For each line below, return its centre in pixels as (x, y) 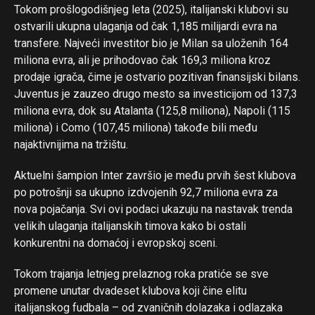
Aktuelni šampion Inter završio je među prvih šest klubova (155, 175)
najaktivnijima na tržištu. (71, 144)
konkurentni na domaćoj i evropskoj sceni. (116, 243)
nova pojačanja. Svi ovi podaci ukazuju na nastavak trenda (153, 209)
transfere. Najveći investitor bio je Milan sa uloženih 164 (151, 43)
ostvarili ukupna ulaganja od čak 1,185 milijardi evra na (146, 26)
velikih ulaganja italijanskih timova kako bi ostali (130, 226)
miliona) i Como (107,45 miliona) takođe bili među (136, 127)
